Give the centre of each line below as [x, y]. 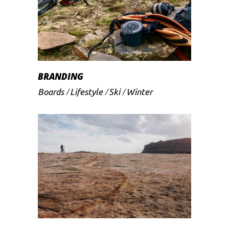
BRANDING [61, 76]
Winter [139, 91]
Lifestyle [86, 91]
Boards [51, 91]
